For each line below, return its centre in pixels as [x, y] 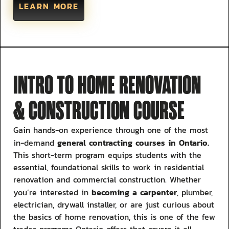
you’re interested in [52, 193]
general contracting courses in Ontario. [132, 143]
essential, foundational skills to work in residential [109, 168]
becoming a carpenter [134, 192]
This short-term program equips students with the [107, 155]
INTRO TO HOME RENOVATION [107, 86]
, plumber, [195, 193]
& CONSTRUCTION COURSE [99, 111]
